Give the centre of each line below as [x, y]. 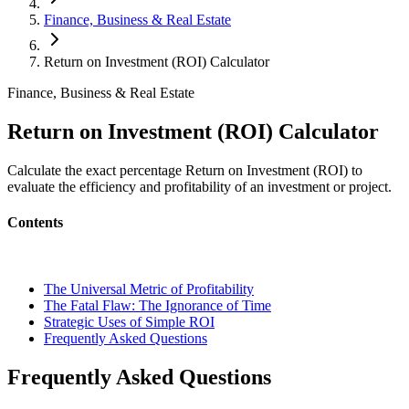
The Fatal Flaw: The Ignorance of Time [157, 306]
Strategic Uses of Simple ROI [129, 322]
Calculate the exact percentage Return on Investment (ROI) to [185, 170]
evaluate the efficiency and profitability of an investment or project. [199, 186]
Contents [35, 222]
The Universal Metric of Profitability [149, 289]
